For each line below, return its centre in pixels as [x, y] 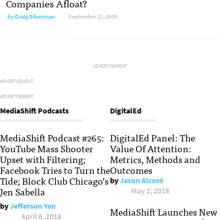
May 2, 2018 [150, 191]
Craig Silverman [35, 17]
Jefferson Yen [33, 206]
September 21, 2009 [93, 17]
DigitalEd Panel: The [152, 138]
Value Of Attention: [151, 149]
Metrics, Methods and [155, 159]
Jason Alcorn [142, 181]
